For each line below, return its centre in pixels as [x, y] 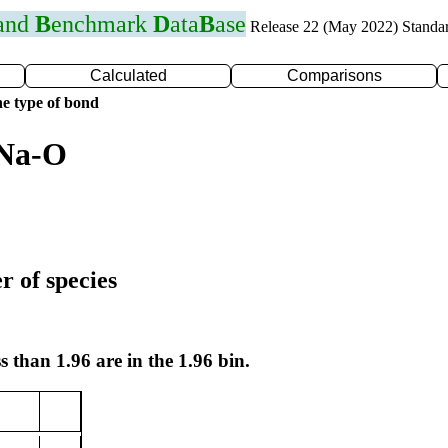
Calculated [128, 75]
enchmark [102, 24]
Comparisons [334, 75]
